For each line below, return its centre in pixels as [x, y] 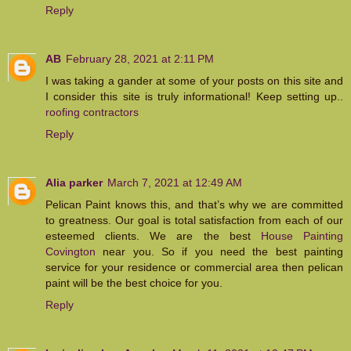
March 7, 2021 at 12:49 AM [175, 183]
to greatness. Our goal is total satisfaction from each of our [194, 221]
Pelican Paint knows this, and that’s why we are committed [194, 205]
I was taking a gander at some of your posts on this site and [194, 81]
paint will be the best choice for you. [134, 283]
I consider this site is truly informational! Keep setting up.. [194, 97]
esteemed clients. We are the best [153, 236]
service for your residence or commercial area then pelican [194, 268]
